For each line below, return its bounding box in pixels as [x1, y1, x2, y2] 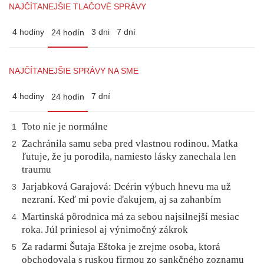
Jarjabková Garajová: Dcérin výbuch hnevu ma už [22, 180, 231, 192]
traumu [22, 163, 51, 175]
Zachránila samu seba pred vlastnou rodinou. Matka [22, 137, 238, 149]
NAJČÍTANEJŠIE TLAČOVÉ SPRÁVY [9, 1, 146, 11]
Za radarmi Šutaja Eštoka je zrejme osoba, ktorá [22, 240, 220, 252]
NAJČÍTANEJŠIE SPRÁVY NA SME [9, 65, 138, 75]
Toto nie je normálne [22, 120, 108, 132]
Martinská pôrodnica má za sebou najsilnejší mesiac [22, 210, 239, 222]
